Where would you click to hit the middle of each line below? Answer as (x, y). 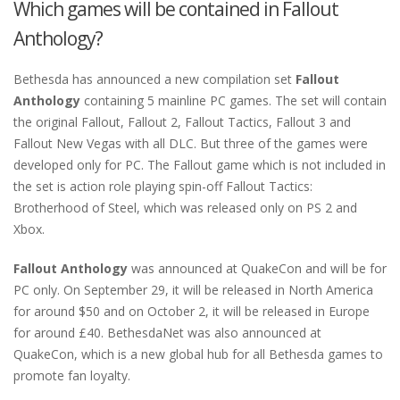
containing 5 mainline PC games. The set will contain (233, 101)
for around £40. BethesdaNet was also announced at (167, 333)
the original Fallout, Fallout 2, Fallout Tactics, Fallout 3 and (182, 122)
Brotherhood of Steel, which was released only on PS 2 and (185, 208)
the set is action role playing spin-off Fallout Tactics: (163, 187)
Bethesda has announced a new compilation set (154, 79)
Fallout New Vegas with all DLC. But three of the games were (191, 144)
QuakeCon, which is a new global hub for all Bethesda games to (198, 354)
